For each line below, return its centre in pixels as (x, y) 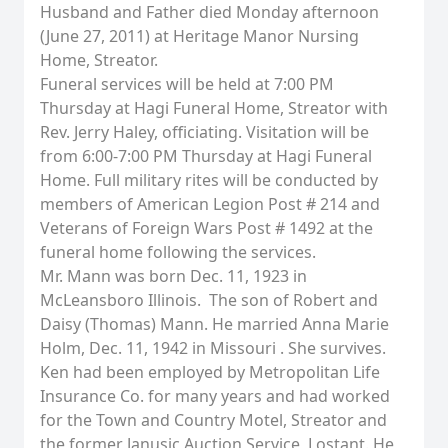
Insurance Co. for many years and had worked (215, 396)
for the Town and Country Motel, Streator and (213, 420)
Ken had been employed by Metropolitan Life (210, 372)
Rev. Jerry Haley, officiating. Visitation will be (204, 132)
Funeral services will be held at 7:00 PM (187, 84)
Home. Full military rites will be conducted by (209, 180)
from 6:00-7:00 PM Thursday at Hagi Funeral (206, 156)
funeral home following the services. (178, 252)
